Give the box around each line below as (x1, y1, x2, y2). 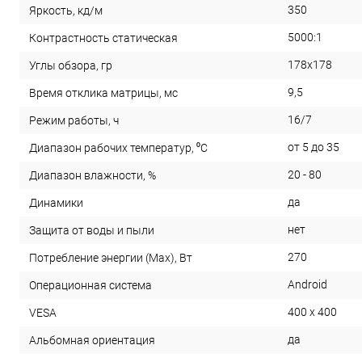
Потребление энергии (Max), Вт (29, 251, 192, 265)
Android (288, 278, 327, 292)
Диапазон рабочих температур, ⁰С (29, 141, 208, 155)
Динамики (29, 196, 83, 210)
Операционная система (29, 279, 152, 293)
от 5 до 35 (288, 141, 339, 154)
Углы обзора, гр (29, 59, 112, 73)
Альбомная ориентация (29, 334, 155, 347)
